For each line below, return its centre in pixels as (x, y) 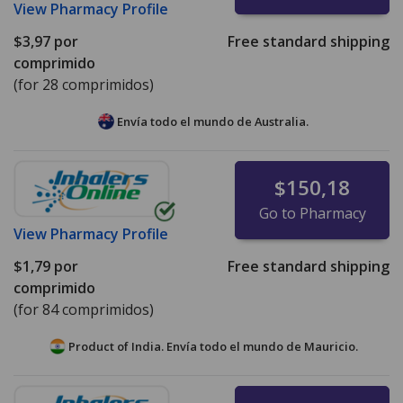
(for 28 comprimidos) (84, 85)
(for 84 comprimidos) (84, 309)
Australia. (282, 121)
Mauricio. (331, 346)
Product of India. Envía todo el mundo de (184, 346)
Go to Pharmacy (312, 213)
